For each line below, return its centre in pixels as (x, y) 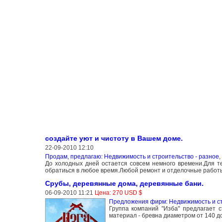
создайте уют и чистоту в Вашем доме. (114, 139)
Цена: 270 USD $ (118, 193)
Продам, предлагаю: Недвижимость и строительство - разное (132, 157)
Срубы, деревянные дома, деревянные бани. (124, 184)
